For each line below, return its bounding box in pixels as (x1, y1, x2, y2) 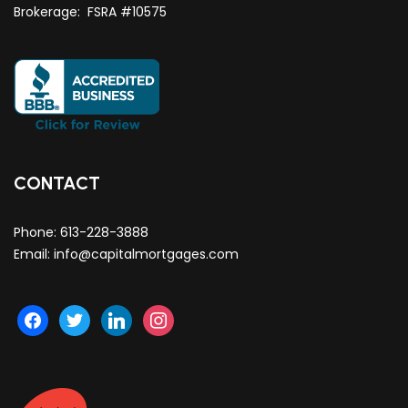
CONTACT (14, 172, 100, 195)
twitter (58, 306, 100, 325)
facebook (16, 306, 77, 325)
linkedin (100, 306, 148, 325)
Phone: (14, 223, 60, 242)
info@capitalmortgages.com (54, 245, 239, 264)
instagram (142, 306, 208, 325)
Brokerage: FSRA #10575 (14, 3, 167, 22)
